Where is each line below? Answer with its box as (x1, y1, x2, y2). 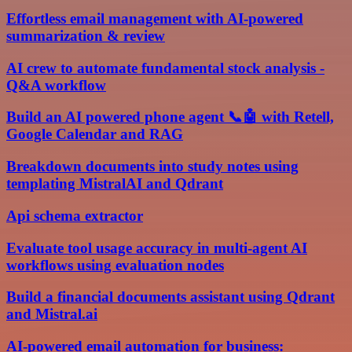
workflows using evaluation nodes (6, 256, 224, 273)
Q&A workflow (6, 76, 106, 93)
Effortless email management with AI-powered (6, 9, 303, 27)
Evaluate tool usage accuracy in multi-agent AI (6, 239, 307, 256)
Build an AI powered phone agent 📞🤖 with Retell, (6, 108, 334, 126)
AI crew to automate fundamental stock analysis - (6, 59, 324, 76)
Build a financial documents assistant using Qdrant (6, 288, 335, 306)
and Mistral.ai (6, 306, 97, 323)
